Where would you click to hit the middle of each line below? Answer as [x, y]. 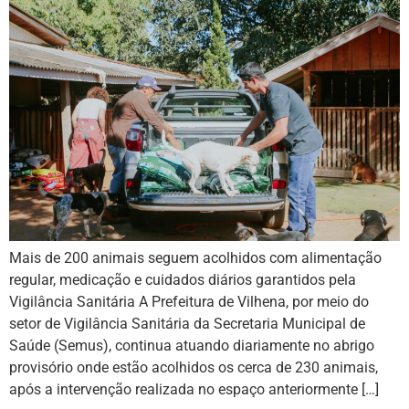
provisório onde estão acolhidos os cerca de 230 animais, [194, 368]
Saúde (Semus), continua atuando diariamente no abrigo [192, 346]
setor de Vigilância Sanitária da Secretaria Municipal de [187, 324]
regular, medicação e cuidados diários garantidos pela [183, 280]
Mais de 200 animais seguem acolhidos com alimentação [195, 258]
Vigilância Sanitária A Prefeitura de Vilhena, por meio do [189, 302]
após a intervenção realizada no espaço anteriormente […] [194, 390]
